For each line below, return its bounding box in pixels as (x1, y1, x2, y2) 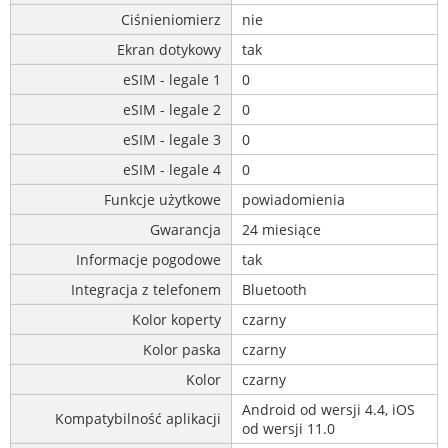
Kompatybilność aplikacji (55, 408, 221, 428)
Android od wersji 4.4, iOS (242, 399, 415, 419)
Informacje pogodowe (76, 249, 221, 269)
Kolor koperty (132, 309, 221, 329)
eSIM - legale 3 (123, 129, 221, 149)
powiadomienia (242, 189, 345, 209)
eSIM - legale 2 (123, 99, 221, 119)
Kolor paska (143, 339, 221, 359)
